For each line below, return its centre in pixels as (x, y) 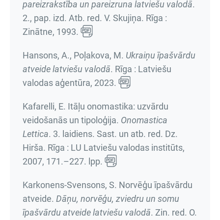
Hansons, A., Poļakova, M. (74, 55)
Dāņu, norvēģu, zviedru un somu (118, 199)
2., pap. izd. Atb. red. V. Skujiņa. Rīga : (95, 18)
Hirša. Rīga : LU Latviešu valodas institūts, (104, 148)
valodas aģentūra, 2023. (70, 83)
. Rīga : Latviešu (141, 69)
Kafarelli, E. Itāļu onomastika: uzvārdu (96, 106)
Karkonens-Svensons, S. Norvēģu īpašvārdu (108, 185)
